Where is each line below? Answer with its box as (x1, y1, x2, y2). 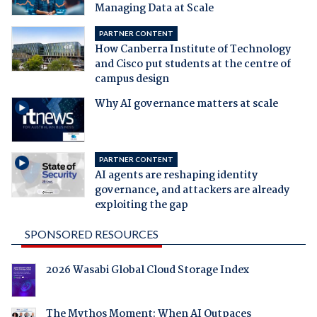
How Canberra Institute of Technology (94, 41, 291, 59)
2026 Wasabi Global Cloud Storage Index (45, 262, 249, 279)
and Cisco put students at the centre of (94, 56, 291, 74)
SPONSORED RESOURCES (24, 227, 158, 241)
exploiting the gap (94, 197, 188, 214)
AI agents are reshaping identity (94, 167, 258, 185)
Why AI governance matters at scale (94, 96, 278, 113)
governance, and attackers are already (94, 182, 289, 200)
